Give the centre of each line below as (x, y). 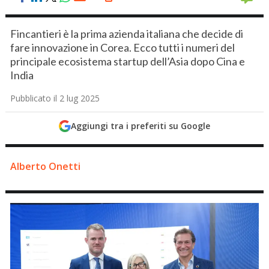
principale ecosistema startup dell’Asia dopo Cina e (128, 61)
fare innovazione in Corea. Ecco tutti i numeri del (123, 47)
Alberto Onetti (46, 166)
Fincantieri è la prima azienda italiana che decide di (127, 34)
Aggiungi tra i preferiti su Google (140, 126)
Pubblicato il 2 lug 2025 (55, 98)
